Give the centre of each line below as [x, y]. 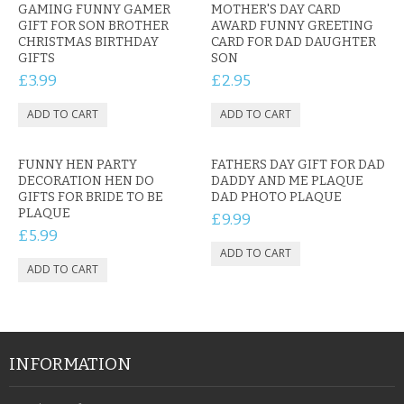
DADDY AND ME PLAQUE [287, 181]
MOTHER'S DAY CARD [276, 9]
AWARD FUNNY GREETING [292, 26]
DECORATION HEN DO [86, 181]
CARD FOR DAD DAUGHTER [294, 42]
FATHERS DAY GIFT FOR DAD [298, 165]
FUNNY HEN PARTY [78, 165]
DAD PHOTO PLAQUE [276, 197]
